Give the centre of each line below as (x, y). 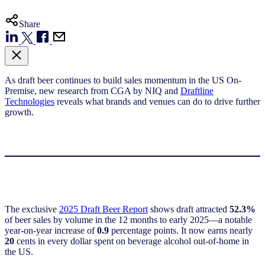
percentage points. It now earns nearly (182, 230)
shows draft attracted (189, 209)
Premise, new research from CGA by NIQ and (93, 91)
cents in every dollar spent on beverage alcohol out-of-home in (133, 241)
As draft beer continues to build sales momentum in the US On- (123, 80)
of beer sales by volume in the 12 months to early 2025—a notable (128, 219)
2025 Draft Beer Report (104, 209)
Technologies (30, 101)
